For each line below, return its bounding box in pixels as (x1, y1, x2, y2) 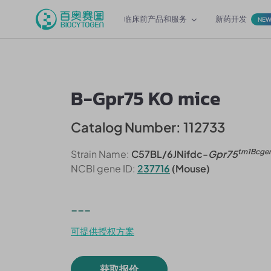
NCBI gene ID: (71, 162, 135, 175)
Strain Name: (71, 148, 129, 160)
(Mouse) (170, 162, 210, 175)
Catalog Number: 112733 (71, 119, 225, 135)
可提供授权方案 (71, 225, 134, 237)
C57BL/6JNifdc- (129, 148, 208, 160)
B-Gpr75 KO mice (71, 84, 221, 113)
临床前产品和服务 (124, 14, 187, 24)
